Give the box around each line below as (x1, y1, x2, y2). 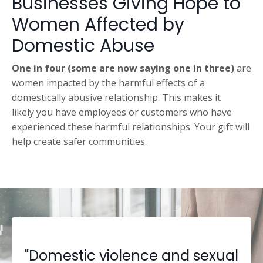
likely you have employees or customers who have (12, 106, 232, 119)
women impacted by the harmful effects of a (12, 76, 205, 89)
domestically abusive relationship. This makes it (12, 91, 221, 104)
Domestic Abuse (12, 33, 154, 58)
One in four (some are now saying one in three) (12, 62, 234, 75)
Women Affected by (12, 12, 184, 37)
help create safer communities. (12, 135, 149, 148)
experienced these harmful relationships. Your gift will (12, 120, 249, 133)
